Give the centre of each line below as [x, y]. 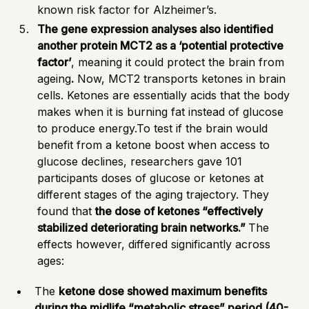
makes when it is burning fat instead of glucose [161, 111]
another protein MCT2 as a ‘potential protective [161, 45]
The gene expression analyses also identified [156, 29]
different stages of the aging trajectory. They [153, 194]
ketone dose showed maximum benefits [163, 291]
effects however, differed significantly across [154, 244]
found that [67, 211]
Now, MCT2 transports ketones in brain [180, 78]
